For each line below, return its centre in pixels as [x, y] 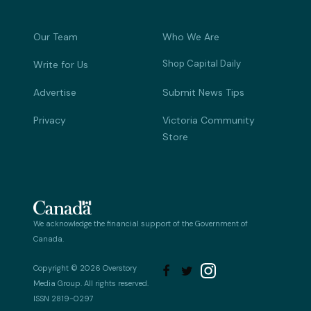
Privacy [50, 120]
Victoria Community [209, 120]
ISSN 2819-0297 [64, 298]
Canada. [49, 238]
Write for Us [61, 64]
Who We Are [191, 36]
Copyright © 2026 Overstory [85, 268]
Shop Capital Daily [202, 63]
